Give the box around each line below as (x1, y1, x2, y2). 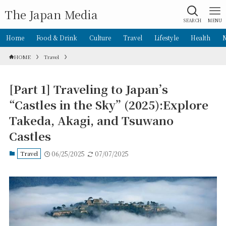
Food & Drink (36, 33, 77, 42)
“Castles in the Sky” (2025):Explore (9, 96, 208, 113)
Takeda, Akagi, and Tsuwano (9, 112, 174, 129)
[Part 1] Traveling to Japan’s (9, 81, 168, 97)
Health (191, 33, 210, 42)
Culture (89, 33, 111, 42)
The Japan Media (4, 6, 98, 23)
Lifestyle (154, 33, 179, 42)
